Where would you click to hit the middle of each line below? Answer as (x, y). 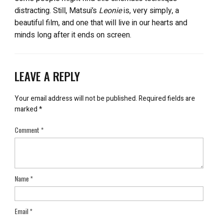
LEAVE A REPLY (47, 76)
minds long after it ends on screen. (73, 35)
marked (27, 109)
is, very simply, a (150, 11)
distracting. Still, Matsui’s (57, 11)
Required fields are (167, 99)
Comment (28, 130)
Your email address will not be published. (76, 99)
